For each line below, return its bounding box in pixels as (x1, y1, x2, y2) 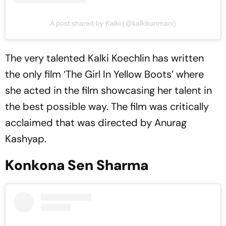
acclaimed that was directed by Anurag (5, 116, 187, 130)
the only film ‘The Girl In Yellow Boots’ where (5, 68, 204, 81)
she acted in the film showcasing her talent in (5, 84, 212, 97)
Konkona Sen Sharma (5, 156, 148, 175)
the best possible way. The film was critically (5, 100, 209, 114)
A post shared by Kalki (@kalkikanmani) (50, 19, 176, 28)
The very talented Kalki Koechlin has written (5, 51, 204, 65)
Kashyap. (5, 132, 46, 146)
